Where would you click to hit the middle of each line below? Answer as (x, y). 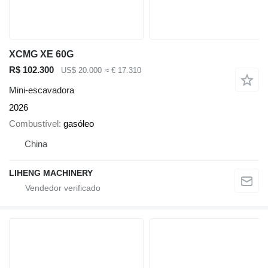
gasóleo (79, 123)
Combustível (34, 123)
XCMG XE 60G (41, 54)
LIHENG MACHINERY (51, 173)
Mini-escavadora (42, 90)
